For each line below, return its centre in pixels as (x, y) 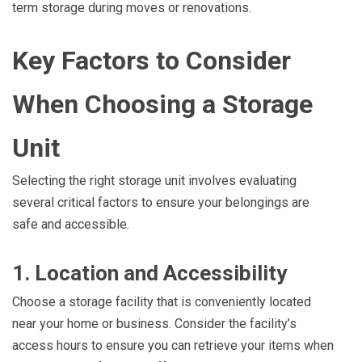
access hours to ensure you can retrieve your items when (173, 346)
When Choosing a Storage (162, 105)
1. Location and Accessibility (149, 274)
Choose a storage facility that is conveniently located (162, 302)
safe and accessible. (71, 225)
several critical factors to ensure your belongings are (161, 203)
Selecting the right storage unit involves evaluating (154, 181)
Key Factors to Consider (152, 61)
